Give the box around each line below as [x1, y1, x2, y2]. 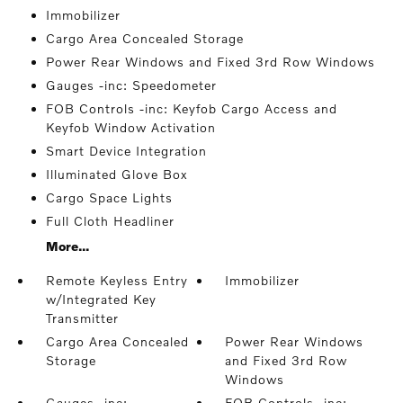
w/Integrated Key [45, 291, 157, 307]
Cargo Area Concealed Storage [45, 31, 244, 46]
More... [45, 238, 89, 254]
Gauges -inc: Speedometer [45, 77, 217, 93]
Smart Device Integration [45, 143, 207, 158]
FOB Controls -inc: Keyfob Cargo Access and [45, 101, 337, 116]
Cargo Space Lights [45, 190, 173, 205]
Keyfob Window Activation [45, 120, 216, 135]
